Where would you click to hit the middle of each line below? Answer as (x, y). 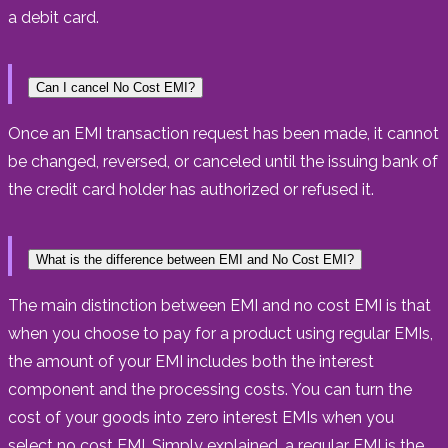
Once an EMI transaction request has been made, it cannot (223, 133)
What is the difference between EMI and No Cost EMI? (195, 259)
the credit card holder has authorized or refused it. (191, 189)
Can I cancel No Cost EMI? (115, 87)
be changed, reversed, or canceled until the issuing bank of (223, 161)
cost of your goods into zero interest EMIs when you (201, 417)
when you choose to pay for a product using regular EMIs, (220, 333)
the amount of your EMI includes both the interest (191, 361)
